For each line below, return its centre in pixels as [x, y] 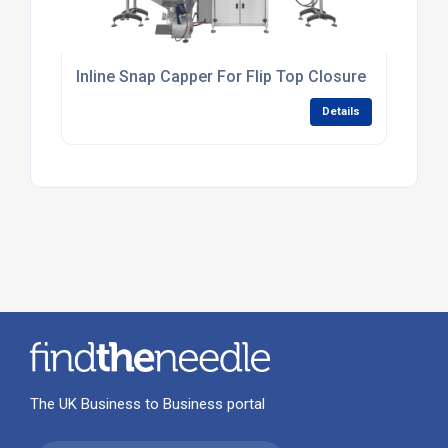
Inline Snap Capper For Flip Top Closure [220, 77]
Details [341, 112]
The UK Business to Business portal [147, 404]
